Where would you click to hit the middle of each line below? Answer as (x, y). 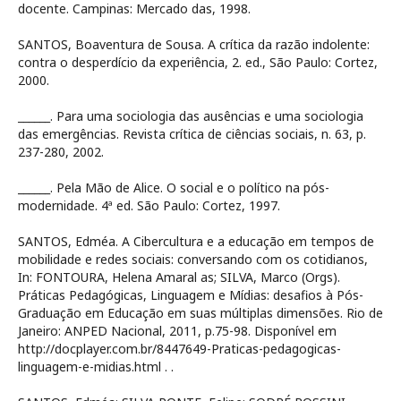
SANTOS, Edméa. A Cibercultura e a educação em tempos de (196, 242)
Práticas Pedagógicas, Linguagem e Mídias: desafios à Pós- (191, 295)
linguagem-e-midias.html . (94, 367)
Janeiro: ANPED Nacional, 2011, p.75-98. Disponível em (177, 331)
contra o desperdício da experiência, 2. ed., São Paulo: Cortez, (198, 63)
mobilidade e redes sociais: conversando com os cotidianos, (193, 260)
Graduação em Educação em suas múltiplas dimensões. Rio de (200, 313)
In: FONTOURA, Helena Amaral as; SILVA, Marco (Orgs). (179, 277)
